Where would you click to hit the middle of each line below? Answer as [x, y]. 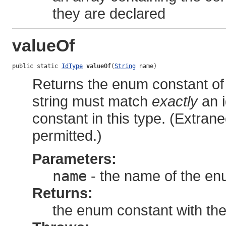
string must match [92, 101]
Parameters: [74, 159]
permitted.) [67, 136]
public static [37, 66]
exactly [175, 101]
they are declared [109, 14]
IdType [72, 66]
